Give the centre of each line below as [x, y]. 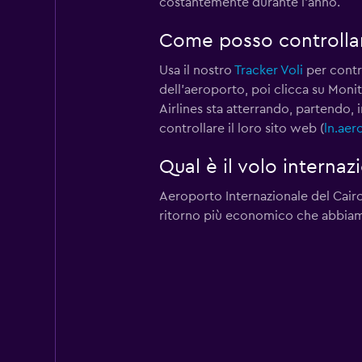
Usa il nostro [196, 70]
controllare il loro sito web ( [241, 128]
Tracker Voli [268, 70]
